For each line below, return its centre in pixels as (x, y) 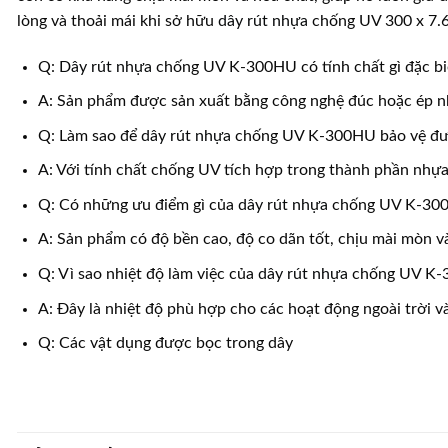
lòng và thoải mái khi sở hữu (117, 20)
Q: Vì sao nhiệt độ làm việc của (147, 274)
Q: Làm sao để (89, 135)
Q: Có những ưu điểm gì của (137, 204)
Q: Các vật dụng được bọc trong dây (165, 343)
